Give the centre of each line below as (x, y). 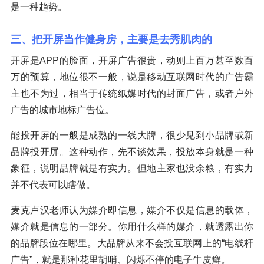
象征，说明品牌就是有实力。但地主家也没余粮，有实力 (132, 169)
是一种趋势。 (39, 7)
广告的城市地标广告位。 (62, 110)
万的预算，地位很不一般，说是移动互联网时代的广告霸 (132, 77)
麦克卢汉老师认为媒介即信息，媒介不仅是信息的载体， (132, 210)
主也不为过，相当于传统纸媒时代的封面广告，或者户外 (132, 94)
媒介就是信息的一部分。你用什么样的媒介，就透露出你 (132, 227)
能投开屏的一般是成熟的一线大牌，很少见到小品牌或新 (132, 136)
